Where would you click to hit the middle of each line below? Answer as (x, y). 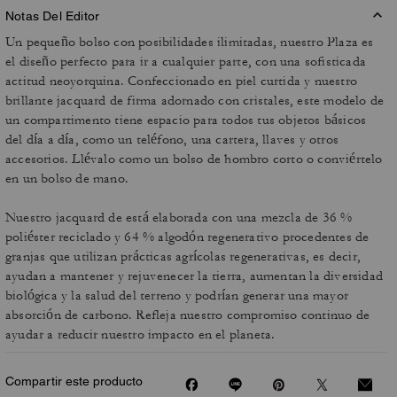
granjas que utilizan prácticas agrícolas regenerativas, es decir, (183, 257)
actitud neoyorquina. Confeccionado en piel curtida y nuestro (182, 81)
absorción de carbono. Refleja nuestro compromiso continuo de (188, 315)
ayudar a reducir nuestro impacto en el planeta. (140, 335)
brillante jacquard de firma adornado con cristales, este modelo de (195, 101)
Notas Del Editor (53, 16)
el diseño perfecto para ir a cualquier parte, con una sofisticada (186, 62)
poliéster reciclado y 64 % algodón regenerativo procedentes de (187, 237)
